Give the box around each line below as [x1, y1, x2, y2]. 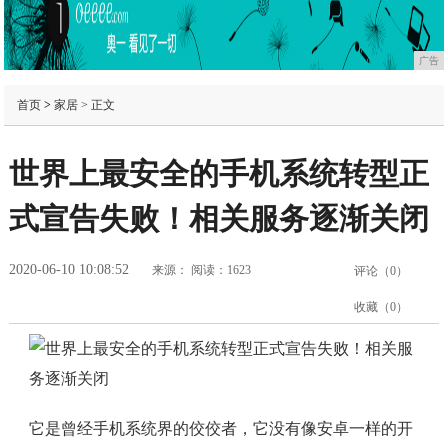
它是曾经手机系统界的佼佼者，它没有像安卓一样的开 [28, 419, 413, 437]
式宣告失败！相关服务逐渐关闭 [8, 201, 429, 235]
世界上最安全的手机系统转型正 [8, 156, 429, 190]
